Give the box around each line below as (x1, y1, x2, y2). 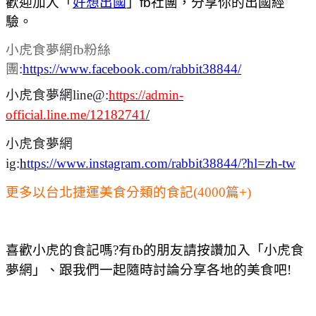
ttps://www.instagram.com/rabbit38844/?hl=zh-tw (27, 155, 296, 171)
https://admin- (109, 87, 183, 102)
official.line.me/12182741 (6, 107, 146, 122)
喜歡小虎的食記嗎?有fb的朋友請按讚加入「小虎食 (6, 242, 304, 257)
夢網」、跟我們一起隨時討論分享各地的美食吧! (6, 262, 291, 277)
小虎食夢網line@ (6, 87, 105, 102)
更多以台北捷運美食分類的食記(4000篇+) (6, 184, 251, 200)
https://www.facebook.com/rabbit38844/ (23, 61, 241, 76)
